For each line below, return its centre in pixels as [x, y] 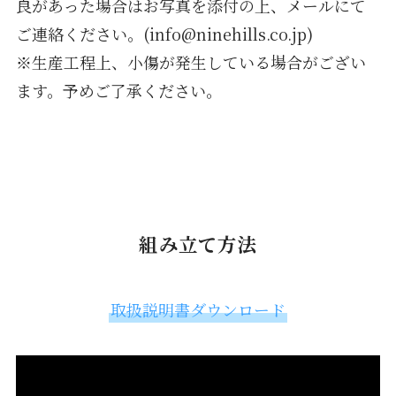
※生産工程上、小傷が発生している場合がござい [190, 61]
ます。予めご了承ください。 [118, 90]
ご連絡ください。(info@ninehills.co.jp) [164, 33]
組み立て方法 [198, 244]
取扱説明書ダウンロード [198, 310]
